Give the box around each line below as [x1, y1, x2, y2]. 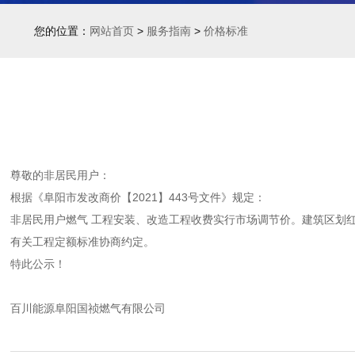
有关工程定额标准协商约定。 [10, 235, 155, 248]
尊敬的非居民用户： [10, 169, 110, 181]
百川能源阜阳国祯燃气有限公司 [10, 302, 166, 315]
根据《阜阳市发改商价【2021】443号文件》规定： [10, 191, 265, 204]
